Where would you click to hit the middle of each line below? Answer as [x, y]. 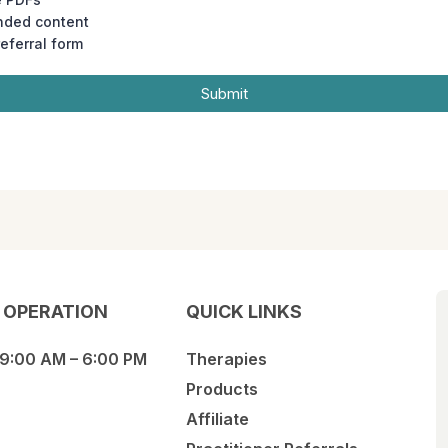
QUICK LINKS [244, 311]
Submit [224, 93]
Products [222, 389]
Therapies [227, 359]
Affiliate [218, 419]
